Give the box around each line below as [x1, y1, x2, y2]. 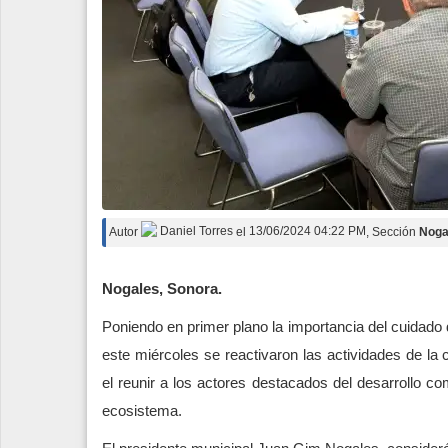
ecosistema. [102, 401, 182, 419]
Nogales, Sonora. [102, 279, 222, 297]
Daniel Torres [157, 224, 233, 239]
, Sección [366, 224, 419, 239]
